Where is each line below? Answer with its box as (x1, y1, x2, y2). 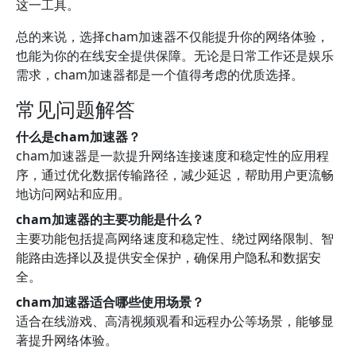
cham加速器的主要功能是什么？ (16, 211, 204, 228)
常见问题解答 (16, 95, 135, 122)
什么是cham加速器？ (16, 128, 141, 145)
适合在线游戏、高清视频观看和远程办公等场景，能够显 (16, 312, 334, 330)
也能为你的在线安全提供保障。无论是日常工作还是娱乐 (16, 47, 334, 64)
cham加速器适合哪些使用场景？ (16, 293, 204, 311)
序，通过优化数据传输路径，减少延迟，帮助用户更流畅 (16, 166, 334, 184)
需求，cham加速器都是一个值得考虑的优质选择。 (16, 66, 304, 83)
